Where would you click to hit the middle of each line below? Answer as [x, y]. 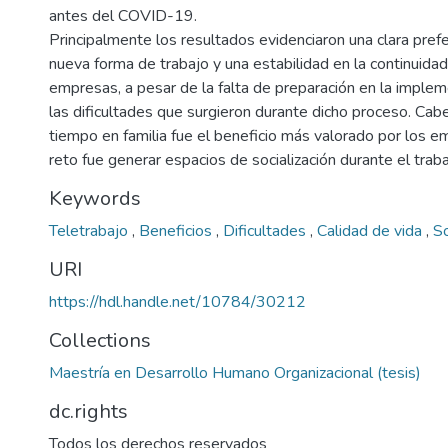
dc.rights [88, 411]
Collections [100, 340]
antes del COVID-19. [123, 16]
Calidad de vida [371, 231]
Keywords [95, 198]
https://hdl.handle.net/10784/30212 [177, 302]
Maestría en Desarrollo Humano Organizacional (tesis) [235, 373]
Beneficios [177, 231]
